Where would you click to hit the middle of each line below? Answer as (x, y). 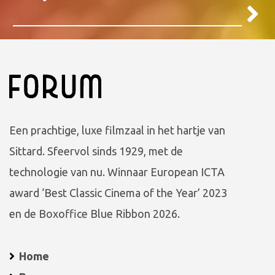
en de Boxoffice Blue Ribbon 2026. (95, 214)
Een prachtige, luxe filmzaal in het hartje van (117, 130)
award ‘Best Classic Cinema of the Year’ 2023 (118, 193)
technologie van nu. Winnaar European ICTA (117, 172)
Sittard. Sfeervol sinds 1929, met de (96, 151)
